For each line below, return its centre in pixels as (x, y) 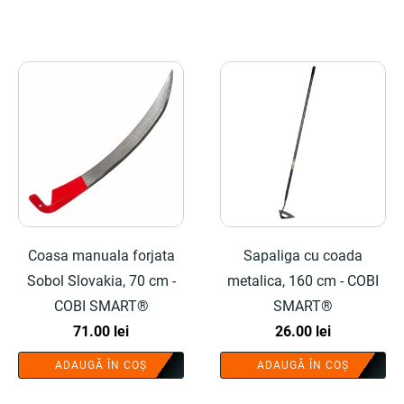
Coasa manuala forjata (101, 256)
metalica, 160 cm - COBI (303, 281)
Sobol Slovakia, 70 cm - (101, 281)
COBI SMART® (101, 306)
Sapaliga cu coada (303, 256)
